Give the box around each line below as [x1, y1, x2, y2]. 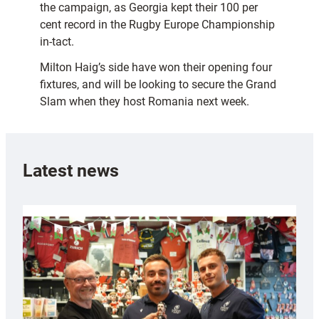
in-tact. [40, 35, 74, 49]
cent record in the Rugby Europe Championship [40, 18, 275, 32]
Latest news [23, 159, 119, 181]
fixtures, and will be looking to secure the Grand [40, 78, 276, 92]
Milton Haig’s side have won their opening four [40, 61, 272, 75]
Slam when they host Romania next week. [40, 95, 249, 109]
